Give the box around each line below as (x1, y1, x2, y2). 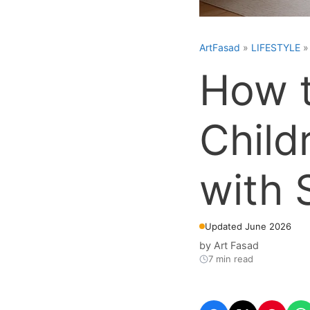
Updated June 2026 (205, 220, 291, 232)
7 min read (208, 253, 253, 265)
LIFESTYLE (251, 41, 300, 53)
